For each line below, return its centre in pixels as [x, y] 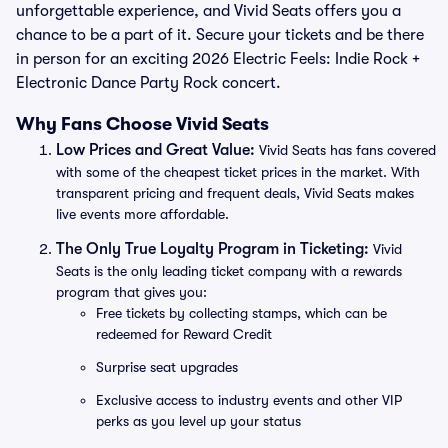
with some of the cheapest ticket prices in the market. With [238, 172]
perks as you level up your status [198, 421]
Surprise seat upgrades [167, 367]
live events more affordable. [142, 214]
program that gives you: [131, 292]
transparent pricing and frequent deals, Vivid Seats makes [235, 193]
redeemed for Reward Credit [184, 334]
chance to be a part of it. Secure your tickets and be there [220, 35]
